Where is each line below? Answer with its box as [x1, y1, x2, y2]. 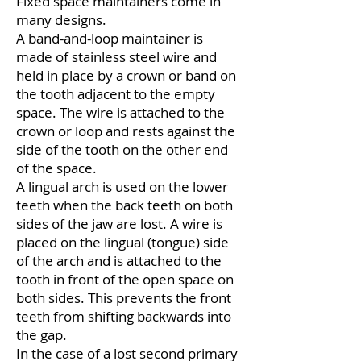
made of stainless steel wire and [16, 48, 217, 66]
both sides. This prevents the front [16, 288, 231, 307]
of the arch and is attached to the [16, 251, 222, 270]
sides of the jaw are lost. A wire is [16, 214, 222, 233]
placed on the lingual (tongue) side [16, 233, 229, 251]
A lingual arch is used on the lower [16, 177, 228, 196]
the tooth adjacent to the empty [16, 85, 215, 103]
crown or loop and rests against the [16, 122, 235, 140]
